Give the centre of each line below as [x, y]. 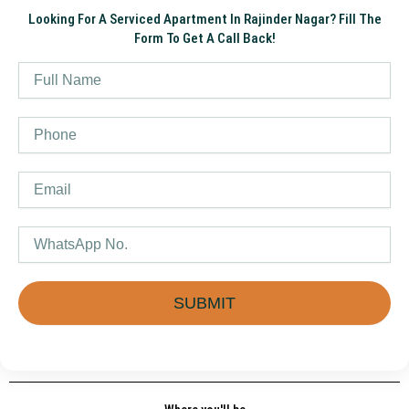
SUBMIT [204, 303]
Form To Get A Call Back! [204, 38]
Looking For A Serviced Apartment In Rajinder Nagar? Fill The [204, 19]
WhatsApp [47, 234]
